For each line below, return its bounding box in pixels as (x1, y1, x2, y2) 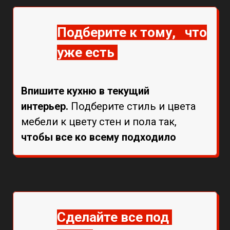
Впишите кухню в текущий (21, 84, 149, 97)
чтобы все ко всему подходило (21, 130, 176, 143)
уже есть (57, 44, 118, 60)
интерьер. (21, 100, 71, 112)
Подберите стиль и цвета (71, 100, 196, 112)
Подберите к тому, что (57, 24, 207, 40)
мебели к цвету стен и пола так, (21, 115, 177, 128)
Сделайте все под (57, 209, 172, 225)
